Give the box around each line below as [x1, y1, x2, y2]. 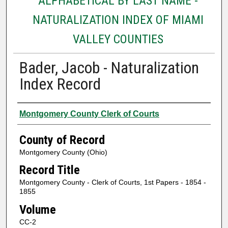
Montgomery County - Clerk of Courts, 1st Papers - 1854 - [19, 178, 206, 187]
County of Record [19, 132, 105, 147]
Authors [17, 105, 57, 120]
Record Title [19, 163, 80, 178]
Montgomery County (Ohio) [19, 148, 107, 156]
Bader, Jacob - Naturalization [19, 58, 199, 77]
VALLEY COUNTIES [72, 32, 163, 46]
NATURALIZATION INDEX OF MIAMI [32, 12, 204, 27]
